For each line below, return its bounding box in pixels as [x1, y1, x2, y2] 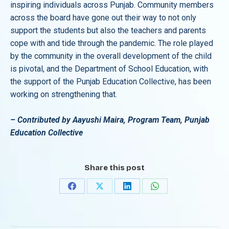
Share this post [84, 163, 145, 172]
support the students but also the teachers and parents [10, 26, 206, 35]
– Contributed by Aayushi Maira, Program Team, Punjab [10, 115, 210, 125]
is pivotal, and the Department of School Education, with [10, 64, 208, 74]
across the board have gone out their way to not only [10, 13, 196, 22]
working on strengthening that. [10, 89, 117, 99]
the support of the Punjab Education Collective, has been [10, 77, 211, 86]
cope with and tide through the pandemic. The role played [10, 38, 213, 48]
